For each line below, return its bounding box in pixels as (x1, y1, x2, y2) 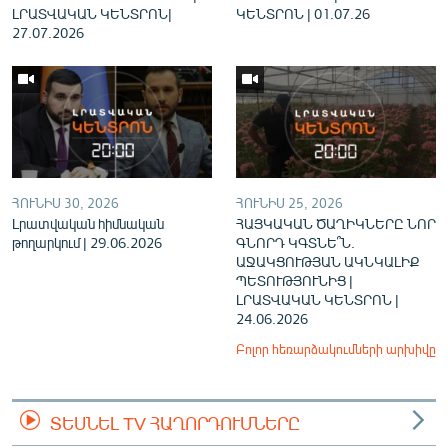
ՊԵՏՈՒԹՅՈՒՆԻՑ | (236, 272, 353, 289)
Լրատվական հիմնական (12, 215, 164, 232)
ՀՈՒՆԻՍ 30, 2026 (12, 195, 119, 211)
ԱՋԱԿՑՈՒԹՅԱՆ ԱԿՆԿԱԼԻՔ (236, 253, 419, 270)
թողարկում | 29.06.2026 (12, 234, 162, 251)
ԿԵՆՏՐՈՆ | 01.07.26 (236, 4, 370, 22)
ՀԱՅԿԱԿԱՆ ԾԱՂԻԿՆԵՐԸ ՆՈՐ (236, 215, 436, 232)
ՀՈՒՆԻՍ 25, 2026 (236, 195, 343, 211)
